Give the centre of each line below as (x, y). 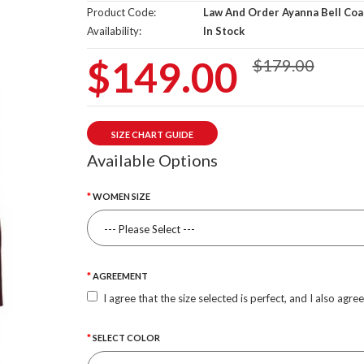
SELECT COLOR (126, 338)
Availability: (114, 31)
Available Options (152, 160)
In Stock (222, 31)
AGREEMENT (120, 276)
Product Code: (121, 12)
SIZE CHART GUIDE (152, 134)
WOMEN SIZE (121, 196)
